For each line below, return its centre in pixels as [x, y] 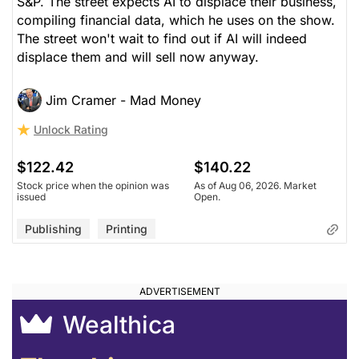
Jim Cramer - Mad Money [123, 100]
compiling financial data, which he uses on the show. [176, 20]
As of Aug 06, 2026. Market [255, 185]
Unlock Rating [71, 129]
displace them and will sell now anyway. [138, 56]
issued [31, 196]
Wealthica [116, 324]
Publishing [53, 228]
